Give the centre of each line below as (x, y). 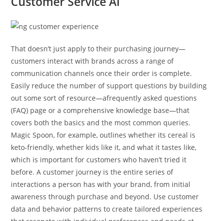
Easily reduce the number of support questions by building (109, 85)
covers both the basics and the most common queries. (101, 122)
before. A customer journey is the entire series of (92, 172)
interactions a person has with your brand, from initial (101, 184)
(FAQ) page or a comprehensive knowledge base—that (100, 110)
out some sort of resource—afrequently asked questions (104, 98)
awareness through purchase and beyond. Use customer (105, 196)
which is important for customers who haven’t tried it (99, 159)
